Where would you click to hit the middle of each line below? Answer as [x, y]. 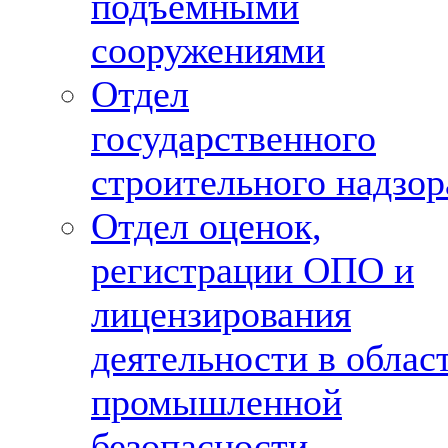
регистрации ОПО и [252, 270]
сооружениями [208, 50]
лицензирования [221, 314]
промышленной [216, 402]
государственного [233, 138]
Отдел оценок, [206, 226]
